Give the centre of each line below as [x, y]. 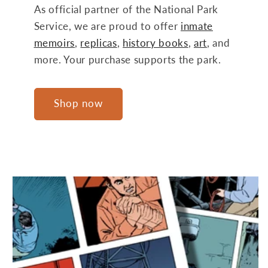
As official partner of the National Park [126, 10]
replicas [99, 43]
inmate [197, 27]
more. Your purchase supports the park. [127, 60]
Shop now [78, 104]
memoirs [54, 43]
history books [156, 43]
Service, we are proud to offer [107, 27]
